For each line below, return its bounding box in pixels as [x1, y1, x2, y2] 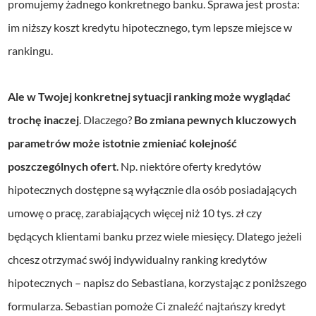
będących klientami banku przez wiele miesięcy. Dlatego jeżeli [8, 229, 303, 243]
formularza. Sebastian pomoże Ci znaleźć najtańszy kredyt [8, 299, 286, 313]
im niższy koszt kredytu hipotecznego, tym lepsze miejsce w [8, 20, 293, 35]
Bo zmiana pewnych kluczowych [134, 113, 297, 127]
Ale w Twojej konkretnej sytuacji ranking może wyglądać [8, 90, 291, 104]
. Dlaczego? [79, 113, 135, 127]
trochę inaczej [8, 113, 80, 127]
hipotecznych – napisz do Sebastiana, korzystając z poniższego [8, 276, 308, 290]
